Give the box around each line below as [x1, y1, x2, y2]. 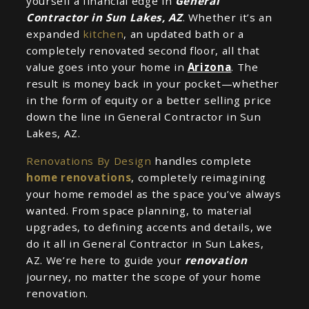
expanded [26, 27, 83, 41]
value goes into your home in [26, 60, 188, 74]
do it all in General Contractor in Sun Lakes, [26, 237, 264, 251]
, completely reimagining [131, 170, 266, 185]
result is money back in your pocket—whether [26, 77, 279, 91]
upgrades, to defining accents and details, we [26, 220, 272, 235]
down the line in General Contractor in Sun [26, 110, 261, 124]
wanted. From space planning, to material [26, 203, 252, 218]
